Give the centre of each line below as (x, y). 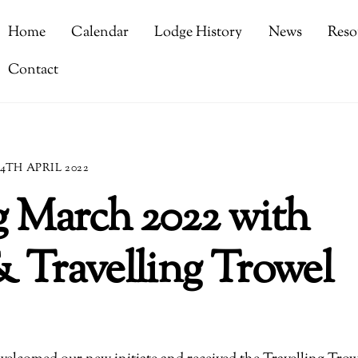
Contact (34, 70)
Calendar (100, 33)
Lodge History (199, 33)
